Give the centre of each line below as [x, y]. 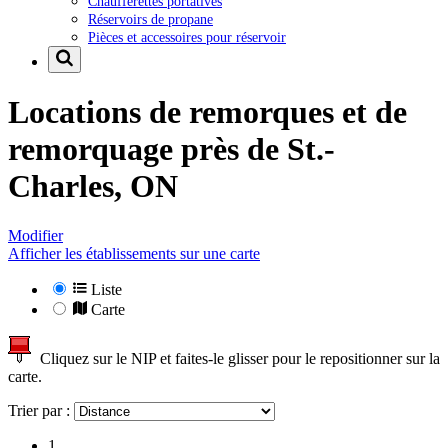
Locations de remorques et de [207, 112]
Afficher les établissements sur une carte [134, 253]
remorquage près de [147, 149]
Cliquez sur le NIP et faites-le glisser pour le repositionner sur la [236, 358]
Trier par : [41, 410]
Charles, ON [93, 186]
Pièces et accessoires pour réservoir [187, 36]
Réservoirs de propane [150, 18]
